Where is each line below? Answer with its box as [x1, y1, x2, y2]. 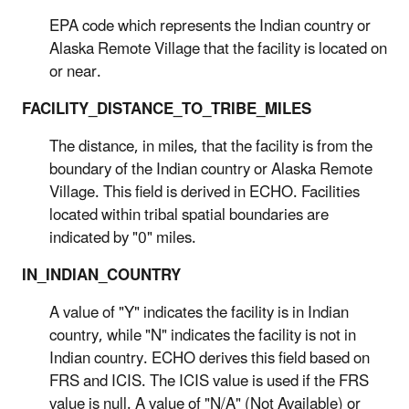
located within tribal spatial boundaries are [49, 198, 329, 232]
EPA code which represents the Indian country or [49, 9, 371, 43]
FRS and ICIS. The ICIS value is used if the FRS [49, 364, 369, 398]
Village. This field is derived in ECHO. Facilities [49, 175, 360, 209]
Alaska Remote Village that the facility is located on [49, 32, 387, 66]
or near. [49, 55, 101, 89]
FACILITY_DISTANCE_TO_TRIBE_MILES [22, 92, 311, 126]
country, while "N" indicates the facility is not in [49, 319, 356, 352]
